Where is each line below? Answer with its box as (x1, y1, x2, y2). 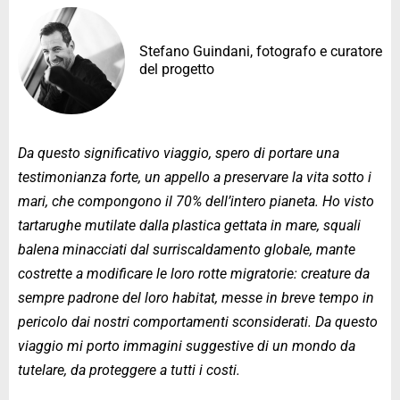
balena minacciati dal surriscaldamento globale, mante (18, 240, 355, 258)
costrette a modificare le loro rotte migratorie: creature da (18, 264, 370, 282)
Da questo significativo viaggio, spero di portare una (18, 144, 339, 162)
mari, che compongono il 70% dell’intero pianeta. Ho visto (18, 192, 374, 210)
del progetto (139, 60, 214, 78)
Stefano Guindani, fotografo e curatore (139, 42, 382, 60)
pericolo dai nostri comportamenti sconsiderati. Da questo (18, 312, 378, 330)
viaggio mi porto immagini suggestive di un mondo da (18, 337, 355, 354)
